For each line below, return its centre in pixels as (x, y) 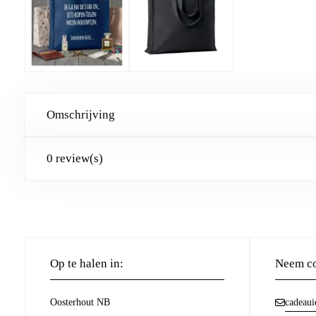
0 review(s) (75, 158)
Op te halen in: (87, 263)
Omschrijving (81, 114)
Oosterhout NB (80, 302)
